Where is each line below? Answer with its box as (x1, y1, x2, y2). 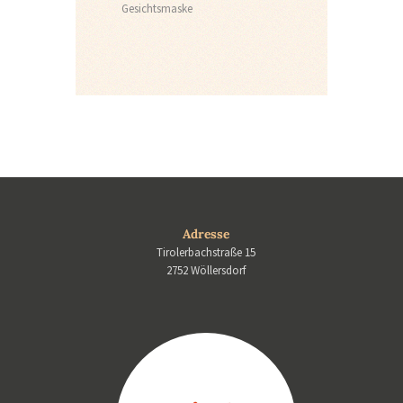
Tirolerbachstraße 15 (157, 245, 255, 261)
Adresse (183, 226, 229, 243)
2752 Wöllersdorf (166, 263, 246, 279)
